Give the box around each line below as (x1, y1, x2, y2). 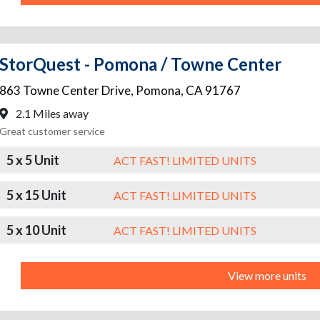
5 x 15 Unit (6, 186, 66, 203)
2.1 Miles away (14, 106, 89, 121)
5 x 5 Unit (6, 151, 59, 168)
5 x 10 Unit (6, 221, 66, 238)
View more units (228, 269, 306, 283)
